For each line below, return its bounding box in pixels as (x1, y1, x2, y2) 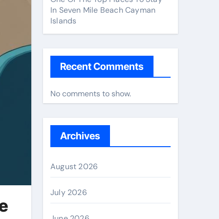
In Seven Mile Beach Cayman (50, 5, 156, 15)
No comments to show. (50, 88, 131, 99)
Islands (50, 16, 77, 26)
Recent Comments (60, 61, 144, 72)
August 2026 (50, 161, 98, 172)
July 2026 (50, 187, 87, 197)
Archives (60, 130, 100, 142)
